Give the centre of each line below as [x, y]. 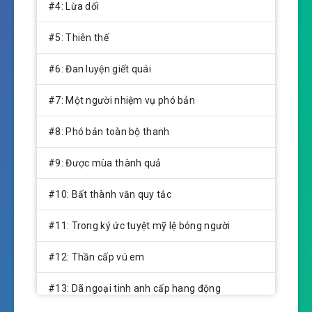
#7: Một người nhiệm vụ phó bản [122, 101]
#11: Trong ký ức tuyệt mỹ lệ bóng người [139, 226]
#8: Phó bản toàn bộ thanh [109, 132]
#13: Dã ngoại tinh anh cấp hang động [134, 289]
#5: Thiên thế [78, 38]
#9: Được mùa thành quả [105, 163]
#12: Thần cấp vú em [96, 257]
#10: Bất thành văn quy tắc [110, 195]
